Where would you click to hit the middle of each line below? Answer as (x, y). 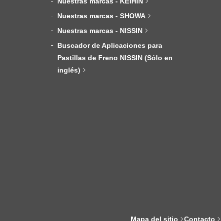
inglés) (69, 70)
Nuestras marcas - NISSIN (100, 31)
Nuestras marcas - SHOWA (102, 16)
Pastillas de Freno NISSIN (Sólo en (115, 58)
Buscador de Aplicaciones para (110, 46)
